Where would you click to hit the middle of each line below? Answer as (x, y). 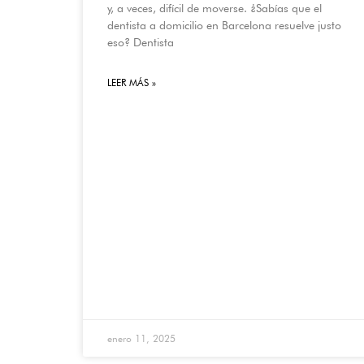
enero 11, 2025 (141, 338)
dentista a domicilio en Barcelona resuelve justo (224, 26)
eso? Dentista (141, 43)
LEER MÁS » (132, 83)
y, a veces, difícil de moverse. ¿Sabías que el (214, 9)
